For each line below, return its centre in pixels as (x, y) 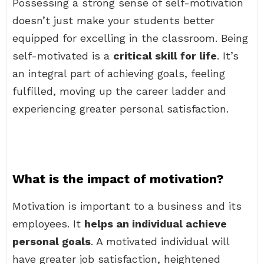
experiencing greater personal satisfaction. (121, 109)
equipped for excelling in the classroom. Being (130, 38)
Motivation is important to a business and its (127, 206)
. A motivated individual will (160, 241)
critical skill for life (165, 56)
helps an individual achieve (156, 224)
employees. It (48, 224)
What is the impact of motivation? (118, 179)
